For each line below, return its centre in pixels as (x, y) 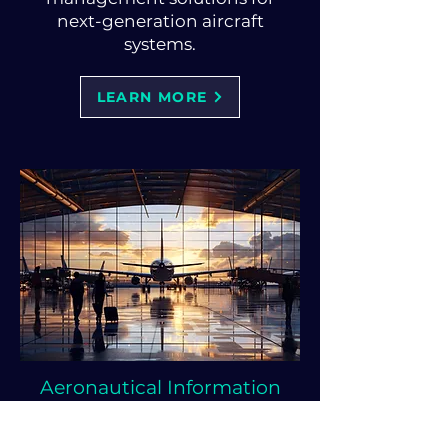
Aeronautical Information (160, 387)
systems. (160, 44)
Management (160, 413)
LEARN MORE (152, 97)
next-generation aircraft (160, 21)
